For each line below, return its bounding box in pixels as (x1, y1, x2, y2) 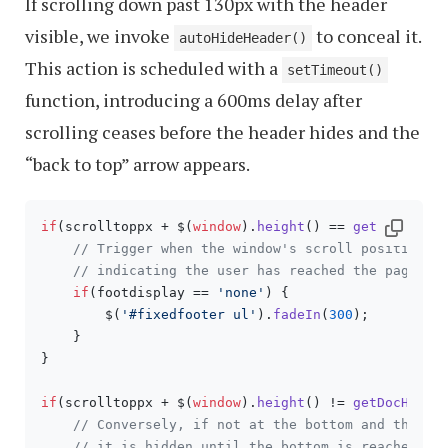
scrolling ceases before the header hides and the (25, 120, 420, 144)
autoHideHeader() (179, 30, 307, 46)
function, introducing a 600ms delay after (25, 88, 362, 112)
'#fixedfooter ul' (121, 307, 257, 322)
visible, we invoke (25, 24, 174, 48)
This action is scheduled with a (25, 56, 282, 80)
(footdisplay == (89, 285, 217, 300)
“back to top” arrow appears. (25, 152, 250, 176)
